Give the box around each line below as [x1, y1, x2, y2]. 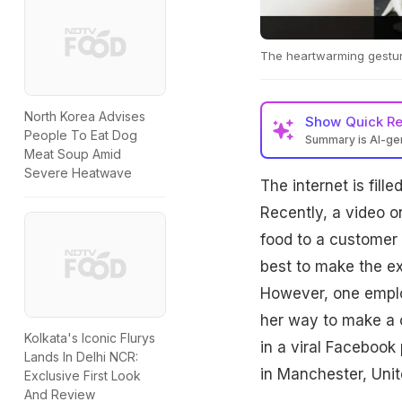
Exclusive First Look [24, 368, 141, 384]
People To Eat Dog [24, 127, 137, 144]
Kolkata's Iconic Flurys [24, 330, 155, 346]
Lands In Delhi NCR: [24, 349, 138, 365]
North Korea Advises [24, 109, 145, 125]
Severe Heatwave [24, 165, 132, 181]
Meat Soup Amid [24, 146, 121, 162]
